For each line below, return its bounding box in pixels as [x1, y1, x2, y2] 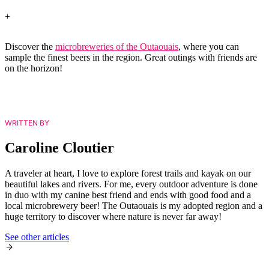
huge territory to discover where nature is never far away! [5, 211, 222, 222]
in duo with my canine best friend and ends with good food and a [5, 189, 251, 200]
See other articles [5, 231, 69, 242]
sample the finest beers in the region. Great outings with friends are [5, 52, 257, 63]
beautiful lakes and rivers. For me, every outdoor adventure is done [5, 178, 258, 189]
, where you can [178, 41, 239, 52]
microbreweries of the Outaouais [55, 41, 178, 52]
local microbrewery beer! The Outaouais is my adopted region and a [5, 200, 262, 211]
